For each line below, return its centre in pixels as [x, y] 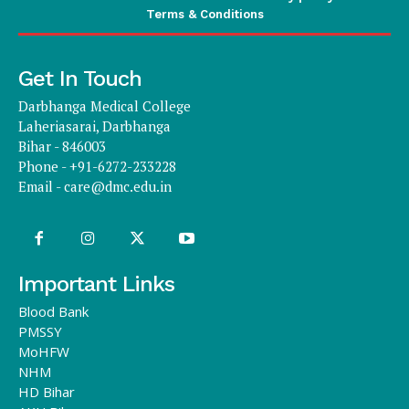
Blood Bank [53, 311]
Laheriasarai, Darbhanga [94, 126]
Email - [41, 186]
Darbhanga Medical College [105, 105]
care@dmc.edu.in [118, 186]
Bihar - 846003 [62, 146]
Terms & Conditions [204, 14]
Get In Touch [80, 78]
